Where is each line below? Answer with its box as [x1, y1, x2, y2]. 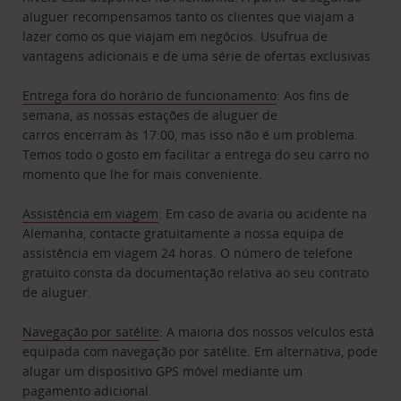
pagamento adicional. [22, 381, 153, 399]
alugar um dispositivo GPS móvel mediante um [22, 362, 303, 380]
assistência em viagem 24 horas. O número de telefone [22, 243, 354, 261]
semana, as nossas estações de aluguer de [22, 106, 278, 124]
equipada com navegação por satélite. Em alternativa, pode [22, 342, 379, 360]
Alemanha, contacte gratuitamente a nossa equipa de [22, 224, 345, 242]
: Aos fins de [277, 86, 350, 104]
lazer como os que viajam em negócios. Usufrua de [22, 27, 328, 45]
